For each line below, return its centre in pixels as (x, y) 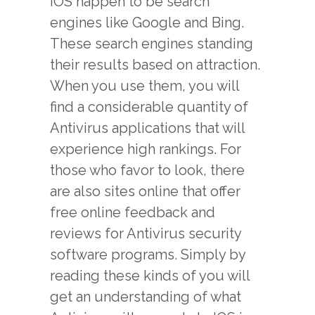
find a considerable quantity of (149, 107)
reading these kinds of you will (150, 276)
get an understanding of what (146, 297)
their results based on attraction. (155, 65)
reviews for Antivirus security (146, 233)
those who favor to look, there (147, 170)
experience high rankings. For (146, 149)
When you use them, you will (144, 86)
